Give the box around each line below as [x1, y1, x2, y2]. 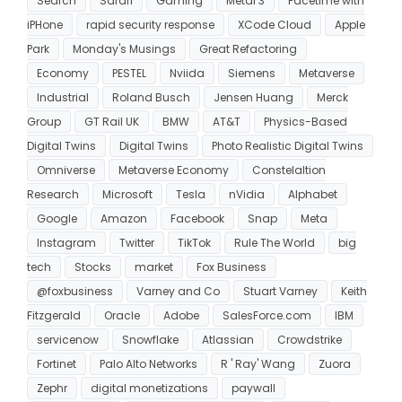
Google [37, 210, 77, 226]
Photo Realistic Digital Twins [212, 137, 363, 153]
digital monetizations [91, 380, 208, 396]
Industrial [37, 89, 89, 105]
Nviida [170, 65, 205, 81]
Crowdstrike [277, 331, 342, 347]
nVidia [229, 186, 265, 202]
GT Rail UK [84, 113, 139, 129]
